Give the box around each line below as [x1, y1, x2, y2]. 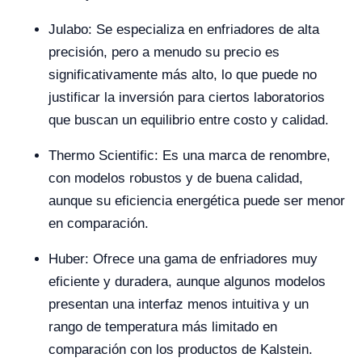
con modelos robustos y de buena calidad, [48, 170, 303, 186]
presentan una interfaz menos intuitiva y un [48, 297, 309, 312]
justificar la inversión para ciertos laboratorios [48, 90, 325, 105]
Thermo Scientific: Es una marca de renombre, [48, 148, 330, 163]
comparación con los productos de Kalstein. [48, 342, 313, 357]
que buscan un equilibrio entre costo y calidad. [48, 112, 329, 128]
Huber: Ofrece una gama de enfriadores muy [48, 251, 318, 267]
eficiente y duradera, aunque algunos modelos [48, 274, 326, 289]
